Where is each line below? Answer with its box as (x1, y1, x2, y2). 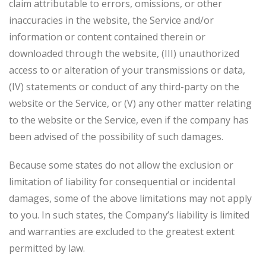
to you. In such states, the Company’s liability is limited (9, 208, 249, 221)
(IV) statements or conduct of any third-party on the (9, 80, 239, 93)
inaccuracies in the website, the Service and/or (9, 14, 214, 27)
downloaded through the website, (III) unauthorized (9, 47, 239, 60)
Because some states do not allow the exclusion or (9, 159, 233, 172)
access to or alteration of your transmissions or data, (9, 64, 245, 77)
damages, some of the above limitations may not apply (9, 192, 252, 205)
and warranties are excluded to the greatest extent (9, 225, 235, 238)
